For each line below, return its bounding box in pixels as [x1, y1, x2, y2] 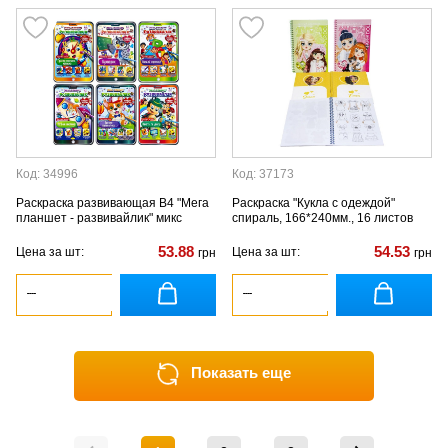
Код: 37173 [232, 167, 294, 181]
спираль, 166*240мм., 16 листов [232, 211, 413, 225]
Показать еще [191, 364, 291, 381]
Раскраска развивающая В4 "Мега [16, 196, 209, 210]
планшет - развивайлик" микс [16, 211, 182, 225]
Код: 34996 [16, 167, 78, 181]
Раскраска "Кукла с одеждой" [232, 196, 395, 210]
